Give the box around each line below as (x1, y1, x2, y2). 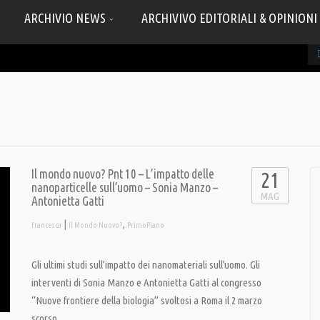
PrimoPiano (127, 221, 164, 229)
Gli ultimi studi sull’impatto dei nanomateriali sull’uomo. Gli (31, 259, 260, 271)
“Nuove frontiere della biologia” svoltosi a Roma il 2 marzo (31, 294, 262, 306)
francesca (31, 221, 61, 229)
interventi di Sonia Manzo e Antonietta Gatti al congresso (31, 276, 261, 289)
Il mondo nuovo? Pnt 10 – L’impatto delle (31, 167, 214, 181)
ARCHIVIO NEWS (24, 11, 109, 25)
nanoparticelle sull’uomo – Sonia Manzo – (31, 181, 218, 194)
